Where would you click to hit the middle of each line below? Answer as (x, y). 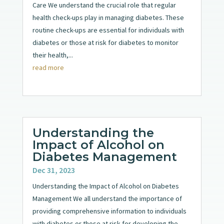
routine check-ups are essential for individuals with (108, 30)
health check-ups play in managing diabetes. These (108, 18)
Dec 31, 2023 (53, 170)
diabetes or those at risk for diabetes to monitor (105, 43)
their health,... (52, 55)
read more (48, 68)
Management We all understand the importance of (107, 198)
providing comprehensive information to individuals (109, 211)
